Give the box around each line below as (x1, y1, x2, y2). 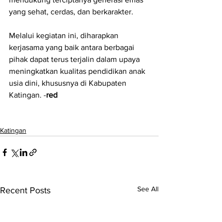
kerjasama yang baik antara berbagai (9, 43, 136, 52)
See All (137, 184, 159, 193)
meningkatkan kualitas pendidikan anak (9, 66, 147, 75)
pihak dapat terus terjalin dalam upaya (9, 55, 142, 63)
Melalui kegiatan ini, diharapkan (9, 31, 120, 40)
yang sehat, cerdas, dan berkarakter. (9, 7, 133, 16)
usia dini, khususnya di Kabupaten (9, 78, 128, 87)
